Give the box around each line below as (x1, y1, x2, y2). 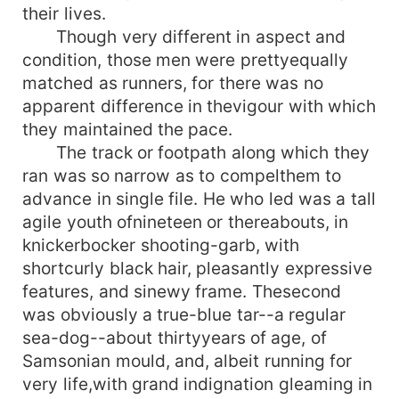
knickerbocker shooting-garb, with (22, 233, 299, 256)
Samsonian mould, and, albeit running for (22, 349, 353, 371)
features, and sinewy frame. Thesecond (22, 280, 341, 302)
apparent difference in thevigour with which (22, 94, 377, 117)
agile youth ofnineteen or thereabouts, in (22, 210, 349, 232)
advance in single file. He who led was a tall (22, 187, 376, 209)
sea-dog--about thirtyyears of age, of (22, 326, 327, 348)
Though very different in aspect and (22, 25, 346, 47)
